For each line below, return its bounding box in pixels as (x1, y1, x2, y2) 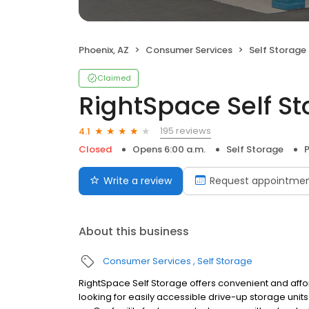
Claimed (97, 72, 131, 83)
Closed (79, 143, 112, 156)
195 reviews (160, 124, 211, 137)
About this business (79, 223, 189, 239)
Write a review (103, 174, 172, 188)
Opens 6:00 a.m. (132, 143, 206, 156)
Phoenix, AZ (79, 43, 129, 57)
